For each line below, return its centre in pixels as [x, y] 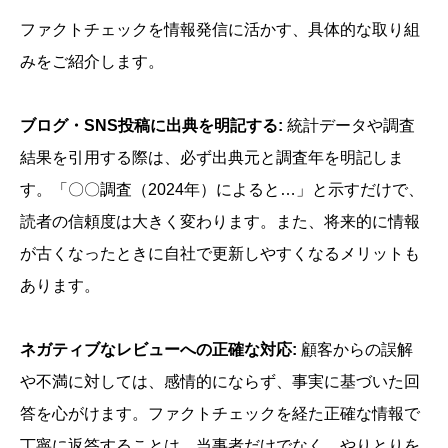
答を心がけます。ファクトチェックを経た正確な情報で [220, 413]
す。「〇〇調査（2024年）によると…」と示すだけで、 [222, 189]
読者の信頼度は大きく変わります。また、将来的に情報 [220, 221]
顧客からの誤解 [355, 349]
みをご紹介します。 [92, 61]
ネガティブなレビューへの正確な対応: [158, 349]
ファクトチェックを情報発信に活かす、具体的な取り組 [220, 29]
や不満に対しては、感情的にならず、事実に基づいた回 [220, 381]
